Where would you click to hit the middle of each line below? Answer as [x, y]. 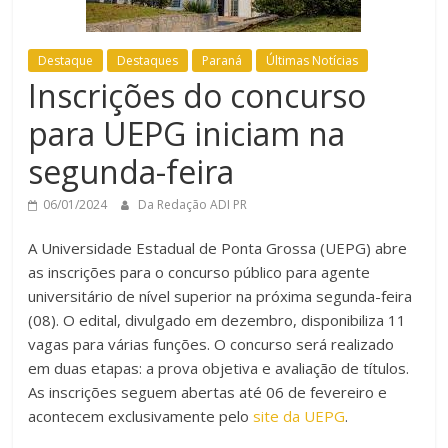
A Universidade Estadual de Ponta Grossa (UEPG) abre [218, 247]
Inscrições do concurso [197, 95]
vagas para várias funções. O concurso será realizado [211, 343]
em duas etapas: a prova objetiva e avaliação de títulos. [219, 367]
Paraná [222, 60]
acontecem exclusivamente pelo [141, 415]
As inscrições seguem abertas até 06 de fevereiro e [208, 391]
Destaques [148, 60]
